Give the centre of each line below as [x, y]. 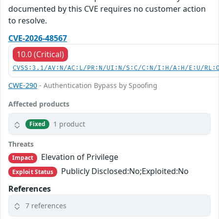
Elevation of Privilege [79, 157]
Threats [21, 144]
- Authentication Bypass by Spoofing [97, 86]
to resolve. [28, 21]
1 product [69, 124]
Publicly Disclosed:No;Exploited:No [124, 171]
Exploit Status [33, 172]
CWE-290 [23, 86]
